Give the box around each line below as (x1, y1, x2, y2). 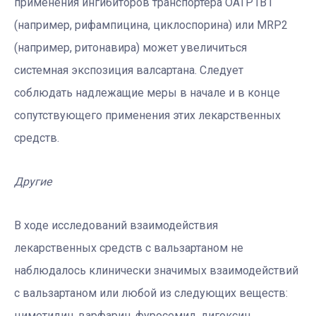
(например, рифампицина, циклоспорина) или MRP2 (14, 18, 288, 32)
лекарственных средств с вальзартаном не (14, 241, 243, 255)
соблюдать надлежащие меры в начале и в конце (14, 86, 280, 100)
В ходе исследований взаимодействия (14, 219, 218, 233)
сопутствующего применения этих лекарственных (14, 109, 281, 123)
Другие (14, 175, 51, 189)
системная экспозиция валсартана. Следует (14, 63, 243, 78)
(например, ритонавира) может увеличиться (14, 41, 247, 55)
